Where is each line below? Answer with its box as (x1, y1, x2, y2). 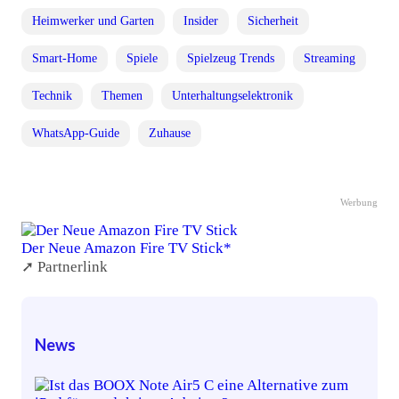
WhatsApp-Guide (32, 126, 119, 140)
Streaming (304, 52, 355, 65)
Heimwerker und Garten (32, 14, 154, 28)
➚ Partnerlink (21, 258, 108, 276)
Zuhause (149, 126, 191, 140)
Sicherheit (248, 14, 298, 28)
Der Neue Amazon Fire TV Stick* (21, 240, 232, 257)
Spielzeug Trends (187, 52, 274, 65)
